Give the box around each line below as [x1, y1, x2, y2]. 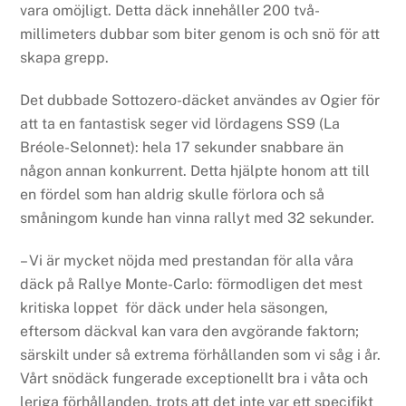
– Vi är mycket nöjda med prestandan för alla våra [20, 252, 354, 269]
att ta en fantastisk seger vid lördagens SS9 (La [20, 115, 341, 133]
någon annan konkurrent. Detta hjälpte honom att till [20, 162, 371, 180]
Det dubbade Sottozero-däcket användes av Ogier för [20, 92, 381, 110]
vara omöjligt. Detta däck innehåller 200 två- [20, 2, 321, 20]
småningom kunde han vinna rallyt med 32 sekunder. [20, 209, 375, 227]
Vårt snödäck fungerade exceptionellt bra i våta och [20, 370, 369, 387]
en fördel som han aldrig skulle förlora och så [20, 186, 325, 204]
